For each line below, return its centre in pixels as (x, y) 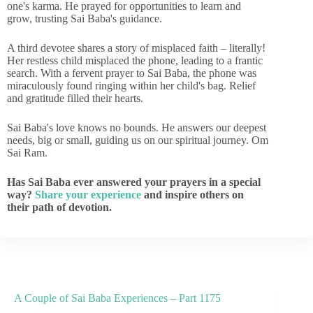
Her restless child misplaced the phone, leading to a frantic (135, 60)
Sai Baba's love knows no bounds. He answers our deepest (137, 128)
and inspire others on (192, 195)
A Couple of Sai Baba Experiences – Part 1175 (117, 298)
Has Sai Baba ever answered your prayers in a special (134, 182)
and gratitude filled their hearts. (75, 98)
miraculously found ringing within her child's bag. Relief (131, 86)
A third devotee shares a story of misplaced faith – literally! (136, 48)
